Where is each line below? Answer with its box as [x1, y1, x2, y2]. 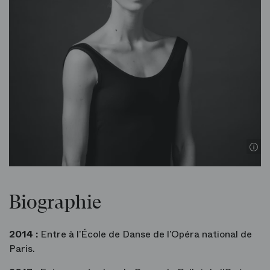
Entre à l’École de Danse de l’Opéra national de [38, 227, 252, 242]
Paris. [9, 242, 35, 256]
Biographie [9, 192, 101, 214]
